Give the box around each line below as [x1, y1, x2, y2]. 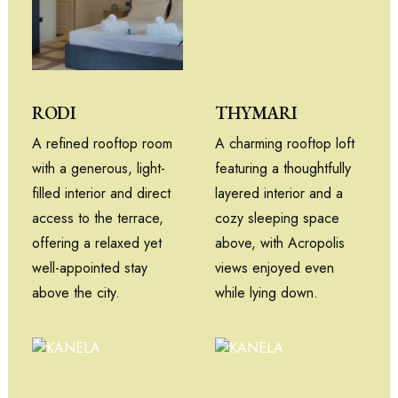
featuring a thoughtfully [215, 157, 351, 179]
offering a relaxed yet [32, 232, 162, 253]
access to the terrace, [32, 207, 163, 228]
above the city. [32, 282, 120, 303]
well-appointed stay [32, 257, 147, 278]
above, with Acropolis [215, 232, 345, 253]
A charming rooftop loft [215, 132, 354, 154]
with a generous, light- [32, 157, 165, 179]
